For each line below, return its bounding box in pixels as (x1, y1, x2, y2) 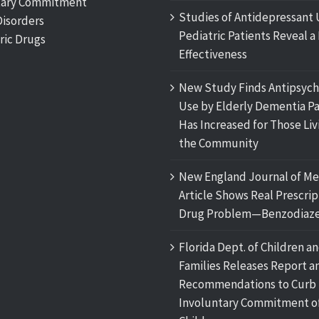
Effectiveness (179, 46, 247, 62)
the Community (179, 135, 258, 151)
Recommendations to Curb (179, 276, 316, 292)
